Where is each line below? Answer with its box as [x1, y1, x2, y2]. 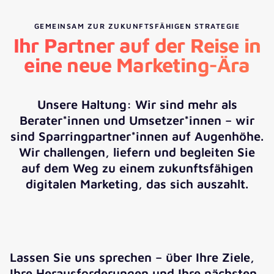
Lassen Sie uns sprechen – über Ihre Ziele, [10, 250, 254, 265]
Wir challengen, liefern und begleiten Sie [19, 144, 255, 159]
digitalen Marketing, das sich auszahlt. [26, 176, 248, 191]
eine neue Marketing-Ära [24, 53, 250, 77]
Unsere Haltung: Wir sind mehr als [37, 97, 237, 111]
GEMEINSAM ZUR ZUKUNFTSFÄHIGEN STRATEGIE [34, 21, 240, 31]
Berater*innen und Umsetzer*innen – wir [20, 113, 254, 127]
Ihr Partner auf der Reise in [13, 33, 261, 57]
